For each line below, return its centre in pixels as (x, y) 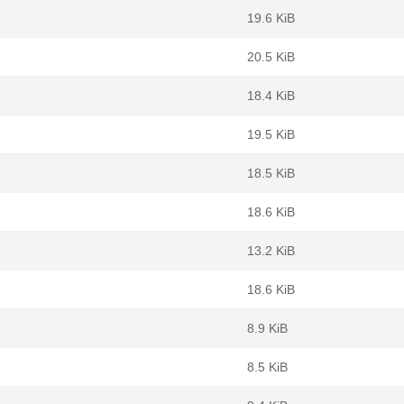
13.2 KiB (271, 251)
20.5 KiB (271, 57)
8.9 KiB (267, 328)
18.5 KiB (271, 173)
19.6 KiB (271, 18)
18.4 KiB (271, 96)
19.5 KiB (271, 134)
